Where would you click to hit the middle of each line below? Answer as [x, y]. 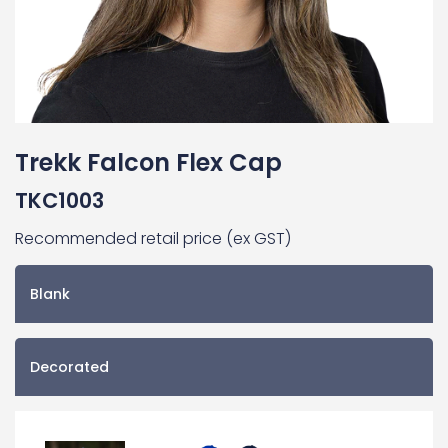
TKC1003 [59, 200]
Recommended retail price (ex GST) [153, 238]
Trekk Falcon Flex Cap [148, 162]
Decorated [69, 367]
